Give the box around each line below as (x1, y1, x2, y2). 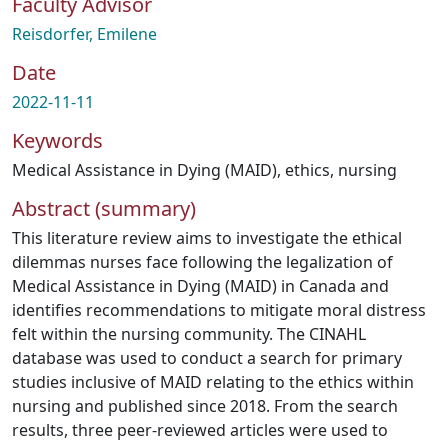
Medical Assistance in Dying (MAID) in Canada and (12, 275, 389, 297)
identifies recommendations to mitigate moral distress (12, 299, 426, 321)
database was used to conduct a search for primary (12, 347, 402, 369)
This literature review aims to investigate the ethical (12, 227, 402, 249)
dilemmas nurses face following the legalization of (12, 251, 393, 273)
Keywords (12, 127, 103, 154)
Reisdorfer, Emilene (12, 23, 157, 45)
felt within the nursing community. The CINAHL (12, 323, 366, 345)
